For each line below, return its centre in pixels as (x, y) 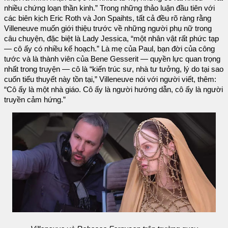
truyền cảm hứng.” (35, 100)
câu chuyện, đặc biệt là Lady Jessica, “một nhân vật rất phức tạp (111, 39)
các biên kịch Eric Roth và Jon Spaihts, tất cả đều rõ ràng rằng (108, 19)
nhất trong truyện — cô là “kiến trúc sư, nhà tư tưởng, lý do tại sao (114, 69)
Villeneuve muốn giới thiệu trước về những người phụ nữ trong (108, 29)
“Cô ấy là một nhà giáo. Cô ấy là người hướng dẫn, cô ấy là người (113, 90)
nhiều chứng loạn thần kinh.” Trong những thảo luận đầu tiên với (109, 8)
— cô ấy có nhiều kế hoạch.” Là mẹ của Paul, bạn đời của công (109, 49)
